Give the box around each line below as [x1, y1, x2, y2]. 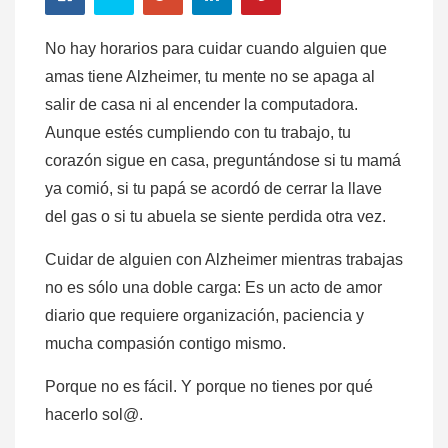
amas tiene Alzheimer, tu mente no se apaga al [45, 68, 375, 86]
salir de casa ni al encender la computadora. [45, 96, 358, 114]
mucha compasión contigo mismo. [45, 335, 286, 353]
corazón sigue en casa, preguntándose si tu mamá [45, 152, 401, 170]
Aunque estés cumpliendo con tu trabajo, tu [45, 124, 351, 142]
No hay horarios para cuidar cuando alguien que [45, 40, 387, 58]
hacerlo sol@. [45, 406, 143, 424]
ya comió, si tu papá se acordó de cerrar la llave [45, 180, 382, 198]
